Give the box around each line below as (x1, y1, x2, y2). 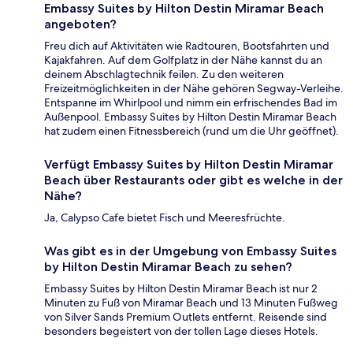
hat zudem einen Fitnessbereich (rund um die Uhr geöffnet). (44, 124, 339, 139)
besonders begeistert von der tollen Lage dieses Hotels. (44, 324, 318, 339)
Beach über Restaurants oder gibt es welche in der (44, 173, 343, 188)
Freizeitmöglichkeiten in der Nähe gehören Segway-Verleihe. (44, 81, 344, 96)
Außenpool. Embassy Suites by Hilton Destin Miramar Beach (44, 110, 336, 124)
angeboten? (44, 17, 117, 32)
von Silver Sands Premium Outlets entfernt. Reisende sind (44, 310, 327, 325)
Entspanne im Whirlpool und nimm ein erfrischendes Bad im (44, 95, 337, 110)
